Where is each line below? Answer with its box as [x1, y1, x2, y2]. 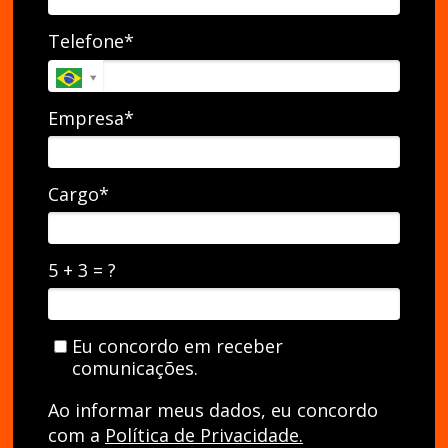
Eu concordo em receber [67, 334, 284, 359]
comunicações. [71, 356, 198, 381]
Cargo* [48, 181, 109, 206]
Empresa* [48, 105, 134, 130]
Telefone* [48, 29, 134, 54]
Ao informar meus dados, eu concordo [48, 397, 378, 422]
